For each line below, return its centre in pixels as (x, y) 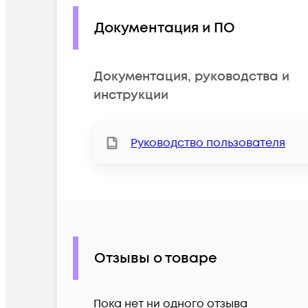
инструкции (131, 96)
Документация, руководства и (191, 77)
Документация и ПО (165, 28)
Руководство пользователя (208, 143)
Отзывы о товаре (156, 258)
